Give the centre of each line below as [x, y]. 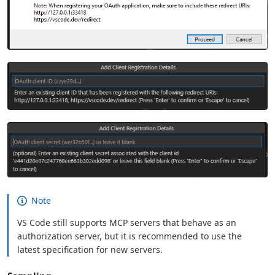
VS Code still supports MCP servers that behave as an [127, 222]
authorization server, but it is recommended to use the [130, 236]
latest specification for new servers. [90, 249]
